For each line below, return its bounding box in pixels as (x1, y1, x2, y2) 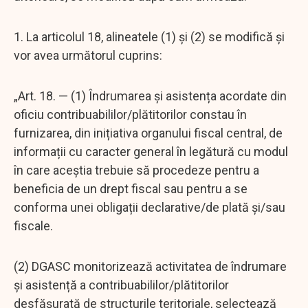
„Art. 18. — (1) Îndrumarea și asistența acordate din (14, 88, 287, 103)
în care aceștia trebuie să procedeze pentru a (14, 162, 259, 177)
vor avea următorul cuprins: (14, 47, 162, 63)
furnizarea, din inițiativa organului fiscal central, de (14, 125, 283, 140)
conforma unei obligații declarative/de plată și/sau (14, 199, 285, 214)
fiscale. (14, 218, 53, 233)
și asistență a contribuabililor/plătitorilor (14, 277, 229, 292)
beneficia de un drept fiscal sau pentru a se (14, 181, 247, 196)
